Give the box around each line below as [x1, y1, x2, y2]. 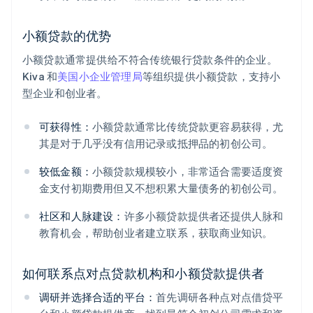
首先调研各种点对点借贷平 [156, 290, 284, 305]
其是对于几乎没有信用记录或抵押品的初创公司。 [39, 136, 273, 151]
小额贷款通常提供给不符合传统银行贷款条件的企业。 [22, 52, 277, 67]
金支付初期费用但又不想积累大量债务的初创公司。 [39, 181, 284, 196]
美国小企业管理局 [57, 69, 143, 84]
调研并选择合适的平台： [39, 290, 156, 305]
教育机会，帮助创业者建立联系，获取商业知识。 [39, 226, 273, 240]
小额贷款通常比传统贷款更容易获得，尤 [92, 119, 284, 134]
